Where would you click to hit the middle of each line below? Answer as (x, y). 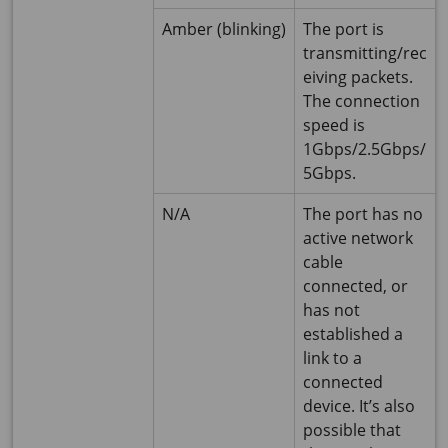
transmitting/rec (365, 53)
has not (331, 310)
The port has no (363, 214)
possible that (352, 430)
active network (358, 238)
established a (353, 334)
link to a (332, 358)
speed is (334, 125)
